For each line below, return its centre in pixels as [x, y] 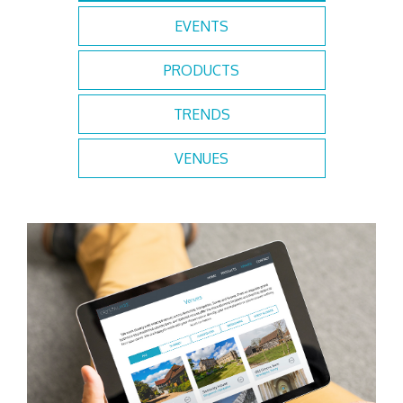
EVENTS [201, 26]
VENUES [201, 158]
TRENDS [201, 114]
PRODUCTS [201, 70]
